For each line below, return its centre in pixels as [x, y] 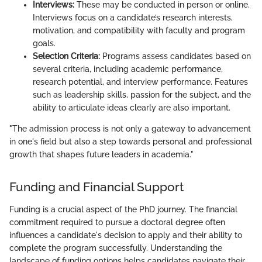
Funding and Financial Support [96, 187]
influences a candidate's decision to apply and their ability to [126, 235]
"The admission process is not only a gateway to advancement [130, 129]
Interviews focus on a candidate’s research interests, [133, 18]
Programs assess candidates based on [175, 56]
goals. [44, 44]
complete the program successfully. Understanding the [116, 248]
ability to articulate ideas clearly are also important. [132, 108]
